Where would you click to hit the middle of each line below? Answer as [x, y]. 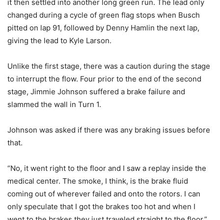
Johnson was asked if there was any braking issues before [109, 130]
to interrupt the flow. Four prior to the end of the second [104, 79]
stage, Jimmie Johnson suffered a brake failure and [96, 92]
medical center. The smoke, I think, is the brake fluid [98, 181]
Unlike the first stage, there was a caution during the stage [109, 66]
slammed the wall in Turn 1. [54, 105]
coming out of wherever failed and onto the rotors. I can [104, 194]
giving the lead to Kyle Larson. [59, 41]
